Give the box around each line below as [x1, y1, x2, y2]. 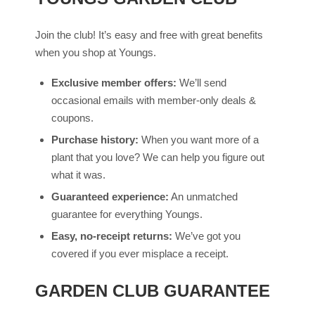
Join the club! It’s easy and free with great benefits [35, 28, 263, 41]
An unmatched [168, 190, 238, 202]
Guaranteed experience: [51, 190, 169, 202]
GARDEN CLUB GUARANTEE [35, 281, 270, 300]
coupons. [51, 111, 94, 124]
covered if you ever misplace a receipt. [51, 247, 229, 259]
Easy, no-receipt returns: [51, 229, 172, 242]
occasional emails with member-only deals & [51, 94, 256, 106]
